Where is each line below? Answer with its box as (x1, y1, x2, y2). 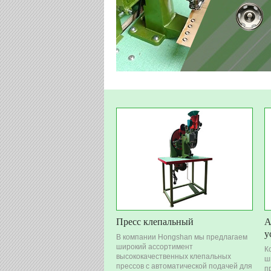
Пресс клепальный (116, 215, 194, 227)
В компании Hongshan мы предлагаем (116, 232, 247, 241)
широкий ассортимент (116, 242, 193, 251)
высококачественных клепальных (116, 252, 231, 261)
